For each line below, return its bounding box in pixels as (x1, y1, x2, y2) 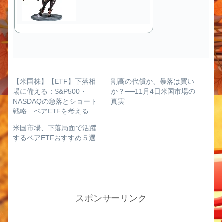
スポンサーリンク (75, 193, 147, 204)
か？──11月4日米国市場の (111, 87, 195, 96)
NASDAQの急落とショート (13, 97, 97, 106)
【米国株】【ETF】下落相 (13, 77, 96, 86)
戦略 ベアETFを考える (13, 107, 89, 115)
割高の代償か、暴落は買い (111, 77, 194, 86)
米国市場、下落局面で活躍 (13, 124, 96, 132)
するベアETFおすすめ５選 (13, 134, 96, 142)
